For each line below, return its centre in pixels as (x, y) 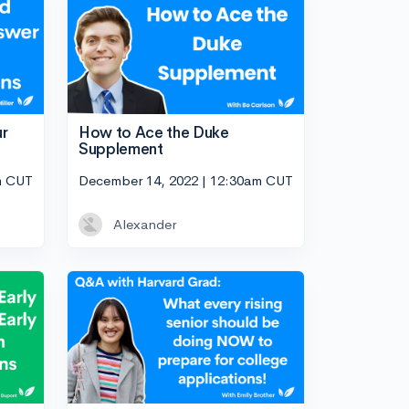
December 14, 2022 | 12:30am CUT (186, 180)
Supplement (121, 150)
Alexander (145, 224)
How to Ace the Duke (154, 133)
